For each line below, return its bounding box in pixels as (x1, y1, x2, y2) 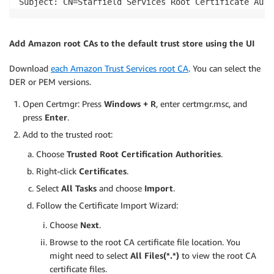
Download (9, 62, 51, 73)
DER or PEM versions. (9, 76, 91, 87)
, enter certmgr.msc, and (156, 98, 247, 109)
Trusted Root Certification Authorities (67, 148, 221, 159)
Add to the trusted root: (23, 128, 113, 139)
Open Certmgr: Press (23, 98, 104, 109)
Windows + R (104, 98, 156, 109)
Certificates (79, 165, 127, 176)
